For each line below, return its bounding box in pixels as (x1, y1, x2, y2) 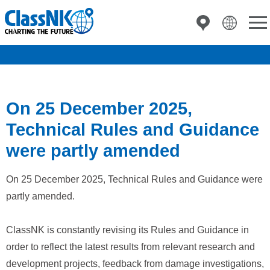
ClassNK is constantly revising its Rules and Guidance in (6, 225, 249, 235)
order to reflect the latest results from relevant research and (6, 242, 255, 252)
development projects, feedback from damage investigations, (6, 259, 264, 269)
